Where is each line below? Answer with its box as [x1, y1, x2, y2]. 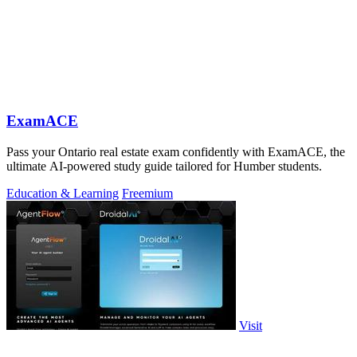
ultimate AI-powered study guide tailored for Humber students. [6, 159, 322, 173]
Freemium [122, 186, 173, 200]
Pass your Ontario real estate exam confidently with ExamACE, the [6, 144, 345, 159]
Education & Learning [6, 186, 119, 200]
